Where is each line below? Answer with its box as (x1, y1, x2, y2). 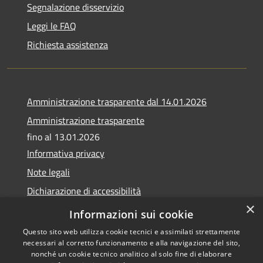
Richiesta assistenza (27, 37, 108, 52)
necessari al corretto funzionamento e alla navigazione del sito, (22, 238, 241, 248)
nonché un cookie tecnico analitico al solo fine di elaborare (31, 249, 232, 259)
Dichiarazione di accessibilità (27, 183, 141, 198)
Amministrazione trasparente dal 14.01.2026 (27, 94, 207, 109)
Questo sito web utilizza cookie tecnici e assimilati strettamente (22, 227, 241, 237)
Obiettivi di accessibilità (27, 202, 122, 217)
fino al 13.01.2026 (27, 129, 100, 144)
